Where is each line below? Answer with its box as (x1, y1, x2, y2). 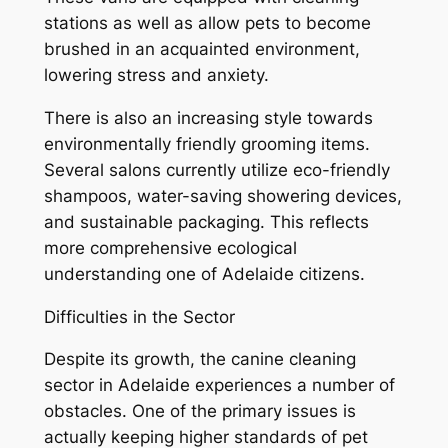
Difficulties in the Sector (43, 306, 235, 327)
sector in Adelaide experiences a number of (43, 375, 395, 396)
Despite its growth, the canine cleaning (43, 349, 356, 370)
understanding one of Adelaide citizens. (43, 263, 365, 284)
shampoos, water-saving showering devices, (43, 185, 402, 206)
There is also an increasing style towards (43, 107, 373, 128)
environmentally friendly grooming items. (43, 133, 370, 154)
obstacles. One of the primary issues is (43, 401, 356, 422)
